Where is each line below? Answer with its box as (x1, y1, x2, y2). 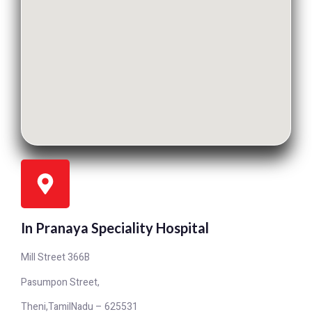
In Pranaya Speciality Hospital (21, 219, 209, 237)
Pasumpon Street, (21, 274, 100, 290)
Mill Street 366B (21, 250, 90, 265)
